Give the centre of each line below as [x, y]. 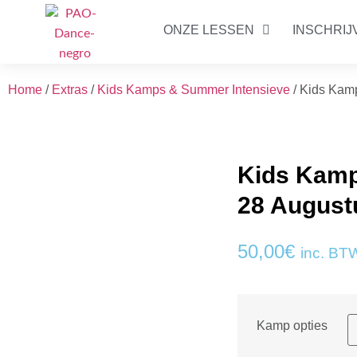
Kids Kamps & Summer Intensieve [194, 90]
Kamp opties [292, 325]
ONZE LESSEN [209, 29]
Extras [70, 90]
